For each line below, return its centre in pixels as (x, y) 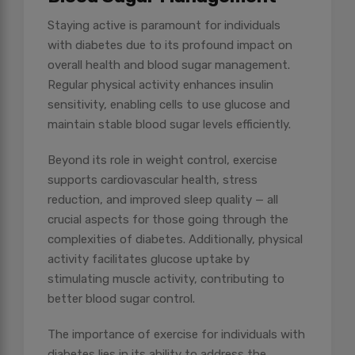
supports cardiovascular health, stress (153, 180)
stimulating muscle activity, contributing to (166, 279)
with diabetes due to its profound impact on (170, 46)
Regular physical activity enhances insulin (160, 85)
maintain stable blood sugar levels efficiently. (169, 125)
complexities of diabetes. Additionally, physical (175, 240)
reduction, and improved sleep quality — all (163, 200)
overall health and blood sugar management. (169, 65)
